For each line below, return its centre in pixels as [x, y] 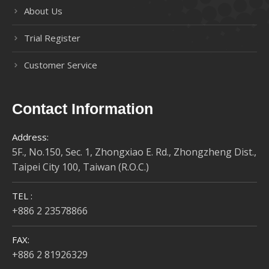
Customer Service [61, 65]
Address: [30, 137]
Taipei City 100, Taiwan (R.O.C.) [80, 167]
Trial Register [52, 38]
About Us [43, 11]
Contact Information [83, 109]
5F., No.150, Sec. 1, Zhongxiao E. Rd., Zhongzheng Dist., [134, 152]
